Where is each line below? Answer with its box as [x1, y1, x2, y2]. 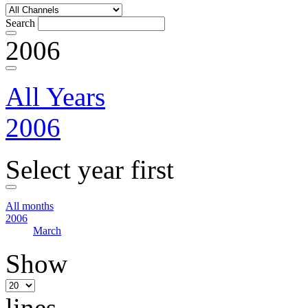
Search [5, 17, 35, 29]
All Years [5, 82, 105, 111]
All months [5, 200, 54, 212]
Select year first [5, 155, 174, 184]
